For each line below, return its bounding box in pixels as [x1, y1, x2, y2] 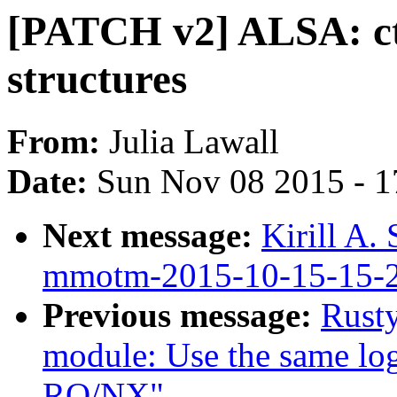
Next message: [43, 216, 261, 255]
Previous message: [43, 296, 321, 335]
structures [7, 56, 187, 102]
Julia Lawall [109, 122, 279, 161]
